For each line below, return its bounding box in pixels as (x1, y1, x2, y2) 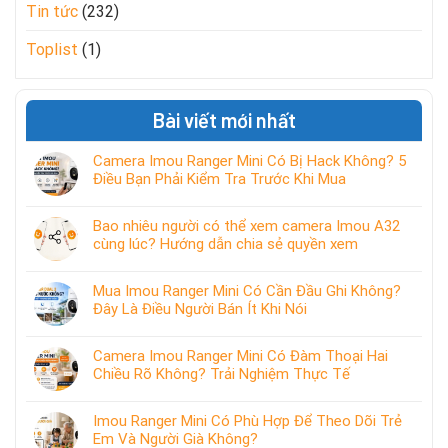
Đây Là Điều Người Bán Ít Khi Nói (93, 299, 307, 318)
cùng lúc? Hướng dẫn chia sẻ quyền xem (93, 234, 358, 253)
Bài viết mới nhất (152, 107, 296, 132)
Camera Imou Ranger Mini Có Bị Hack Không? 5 (93, 151, 406, 170)
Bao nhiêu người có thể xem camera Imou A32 (93, 216, 400, 235)
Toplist (26, 39, 78, 59)
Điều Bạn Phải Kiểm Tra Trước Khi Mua (93, 169, 346, 188)
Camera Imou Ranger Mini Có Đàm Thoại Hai (93, 346, 388, 365)
